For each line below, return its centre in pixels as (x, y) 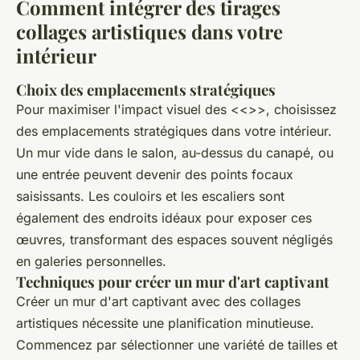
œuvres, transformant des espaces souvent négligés (174, 240)
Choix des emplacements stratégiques (146, 90)
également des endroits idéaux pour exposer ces (164, 218)
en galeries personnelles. (91, 262)
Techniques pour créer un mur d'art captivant (173, 282)
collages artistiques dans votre (149, 32)
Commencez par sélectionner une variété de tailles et (177, 345)
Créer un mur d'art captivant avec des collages (158, 302)
